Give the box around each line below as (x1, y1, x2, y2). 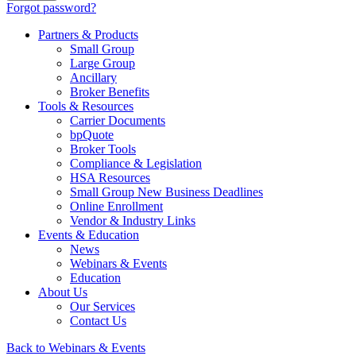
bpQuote (70, 128, 114, 141)
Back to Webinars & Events (6, 341, 145, 354)
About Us (38, 285, 87, 299)
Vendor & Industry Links (70, 214, 195, 227)
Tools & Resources (38, 99, 133, 113)
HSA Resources (70, 171, 150, 184)
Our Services (70, 300, 135, 313)
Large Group (70, 56, 135, 70)
